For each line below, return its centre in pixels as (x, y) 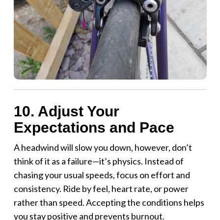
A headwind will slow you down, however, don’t (103, 147)
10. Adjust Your (66, 111)
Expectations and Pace (94, 127)
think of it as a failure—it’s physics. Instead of (98, 161)
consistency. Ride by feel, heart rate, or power (101, 188)
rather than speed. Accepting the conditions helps (109, 202)
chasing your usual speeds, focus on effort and (102, 175)
